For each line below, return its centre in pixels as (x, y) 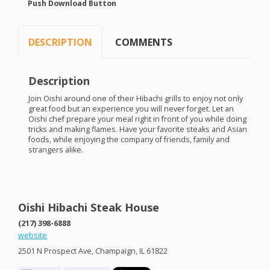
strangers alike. (55, 149)
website (33, 236)
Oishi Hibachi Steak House (89, 208)
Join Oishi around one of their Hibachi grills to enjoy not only (135, 98)
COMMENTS (144, 42)
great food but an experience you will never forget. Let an (131, 108)
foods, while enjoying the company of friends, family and (129, 139)
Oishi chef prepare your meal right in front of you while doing (137, 119)
